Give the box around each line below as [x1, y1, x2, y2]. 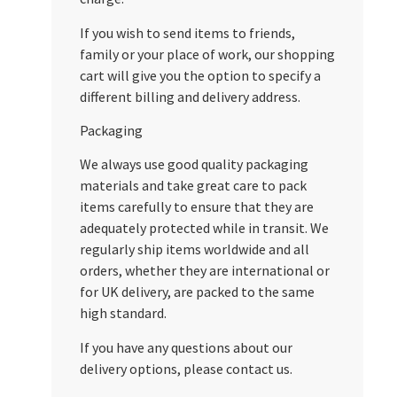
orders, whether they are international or [79, 261, 330, 280]
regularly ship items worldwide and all [79, 240, 309, 259]
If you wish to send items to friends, [79, 23, 295, 42]
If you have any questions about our [79, 338, 292, 356]
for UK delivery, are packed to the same [79, 283, 315, 301]
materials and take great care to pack [79, 176, 307, 195]
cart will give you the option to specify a [79, 66, 321, 84]
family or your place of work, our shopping [79, 44, 335, 63]
